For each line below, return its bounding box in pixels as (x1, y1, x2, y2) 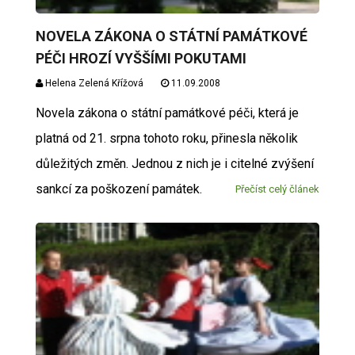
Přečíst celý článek (235, 183, 320, 195)
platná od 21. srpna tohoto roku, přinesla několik (35, 131, 298, 146)
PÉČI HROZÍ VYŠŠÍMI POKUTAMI (35, 50, 246, 67)
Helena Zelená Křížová (42, 78, 143, 89)
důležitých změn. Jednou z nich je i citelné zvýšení (35, 156, 314, 171)
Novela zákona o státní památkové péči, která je (35, 105, 299, 120)
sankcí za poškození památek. (35, 181, 202, 197)
